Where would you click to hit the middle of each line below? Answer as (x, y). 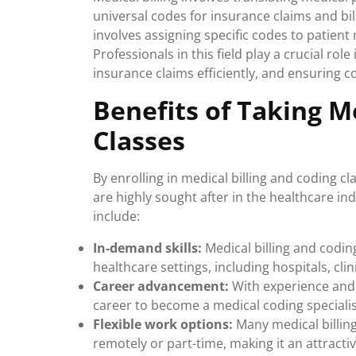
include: (116, 216)
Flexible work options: (163, 324)
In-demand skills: (147, 248)
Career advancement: (161, 286)
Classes (139, 140)
